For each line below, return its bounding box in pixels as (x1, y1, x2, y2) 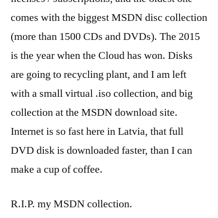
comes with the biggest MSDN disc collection (11, 11, 207, 24)
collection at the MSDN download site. (11, 106, 178, 119)
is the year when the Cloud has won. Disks (11, 49, 193, 62)
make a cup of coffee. (11, 163, 103, 176)
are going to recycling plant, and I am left (11, 68, 186, 81)
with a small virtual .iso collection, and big (11, 87, 193, 100)
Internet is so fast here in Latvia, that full (11, 125, 183, 138)
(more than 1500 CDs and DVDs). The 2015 (11, 30, 200, 43)
